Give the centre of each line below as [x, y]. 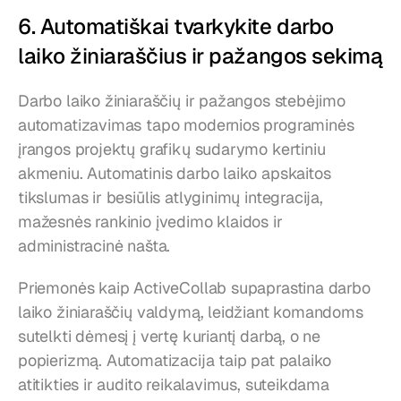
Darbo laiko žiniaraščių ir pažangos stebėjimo [182, 101]
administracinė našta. [94, 246]
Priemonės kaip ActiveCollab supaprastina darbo [194, 288]
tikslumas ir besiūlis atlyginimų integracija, [171, 198]
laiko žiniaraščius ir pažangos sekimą [200, 56]
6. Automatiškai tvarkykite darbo [176, 27]
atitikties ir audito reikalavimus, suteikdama [174, 385]
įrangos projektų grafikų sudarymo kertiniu [172, 149]
